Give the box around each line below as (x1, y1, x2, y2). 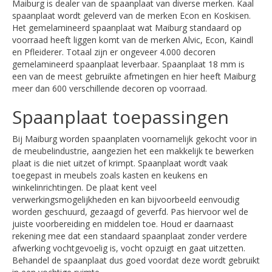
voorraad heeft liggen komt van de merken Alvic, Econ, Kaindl (12, 34, 253, 46)
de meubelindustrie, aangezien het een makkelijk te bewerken (12, 145, 254, 157)
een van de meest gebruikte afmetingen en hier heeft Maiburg (12, 70, 256, 82)
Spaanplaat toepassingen (12, 104, 229, 129)
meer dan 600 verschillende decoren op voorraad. (12, 83, 207, 94)
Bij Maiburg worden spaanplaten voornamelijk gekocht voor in (12, 133, 257, 144)
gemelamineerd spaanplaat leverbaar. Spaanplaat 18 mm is (12, 58, 245, 70)
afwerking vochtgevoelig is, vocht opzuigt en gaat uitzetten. (12, 242, 245, 254)
